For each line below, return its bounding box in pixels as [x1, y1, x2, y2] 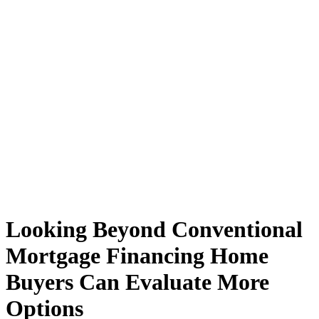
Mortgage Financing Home [6, 243, 268, 269]
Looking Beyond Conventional [6, 216, 303, 243]
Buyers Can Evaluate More [6, 269, 269, 296]
